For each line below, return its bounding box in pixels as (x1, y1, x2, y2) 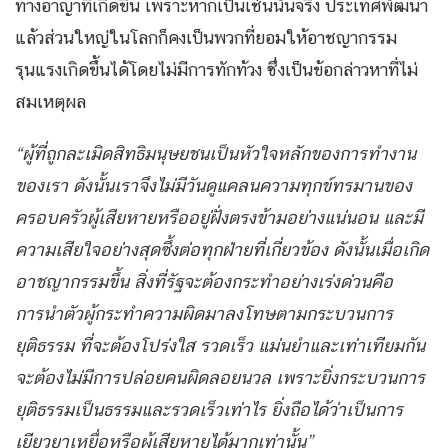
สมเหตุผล (15, 91, 86, 113)
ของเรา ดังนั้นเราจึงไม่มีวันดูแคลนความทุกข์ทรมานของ (15, 175, 412, 197)
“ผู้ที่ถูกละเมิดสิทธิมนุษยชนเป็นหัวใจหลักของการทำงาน (15, 143, 416, 165)
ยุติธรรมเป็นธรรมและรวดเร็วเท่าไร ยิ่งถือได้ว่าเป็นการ (15, 399, 403, 421)
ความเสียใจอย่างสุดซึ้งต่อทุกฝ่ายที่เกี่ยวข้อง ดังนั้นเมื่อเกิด (15, 239, 429, 261)
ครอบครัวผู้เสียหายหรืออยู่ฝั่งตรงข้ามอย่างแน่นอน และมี (15, 207, 423, 229)
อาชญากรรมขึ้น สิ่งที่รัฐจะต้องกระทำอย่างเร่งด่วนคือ (15, 271, 393, 293)
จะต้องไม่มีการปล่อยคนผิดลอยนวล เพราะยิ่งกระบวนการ (15, 367, 425, 389)
